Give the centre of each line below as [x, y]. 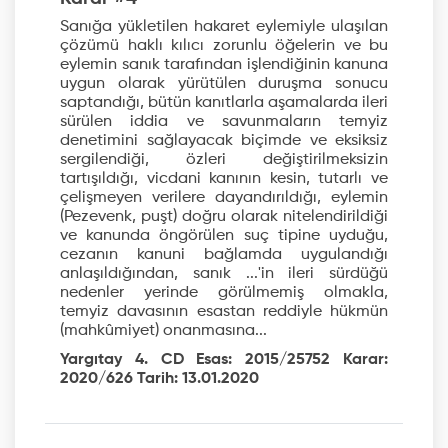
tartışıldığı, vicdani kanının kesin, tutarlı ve [224, 179]
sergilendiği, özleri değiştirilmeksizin [224, 160]
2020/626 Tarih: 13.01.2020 [159, 379]
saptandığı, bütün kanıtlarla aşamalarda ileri [224, 103]
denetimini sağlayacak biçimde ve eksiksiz [224, 141]
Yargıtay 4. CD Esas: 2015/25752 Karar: [224, 360]
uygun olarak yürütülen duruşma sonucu [224, 84]
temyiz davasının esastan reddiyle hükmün [224, 312]
